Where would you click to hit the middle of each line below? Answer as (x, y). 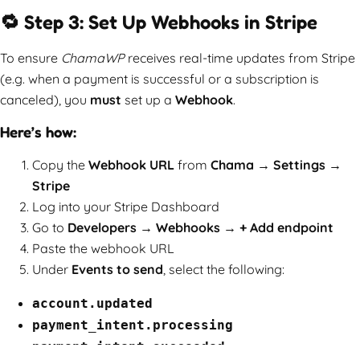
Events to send (117, 269)
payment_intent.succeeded (129, 346)
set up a (148, 99)
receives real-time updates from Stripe (241, 57)
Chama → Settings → (276, 164)
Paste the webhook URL (103, 248)
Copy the (60, 164)
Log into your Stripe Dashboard (126, 206)
